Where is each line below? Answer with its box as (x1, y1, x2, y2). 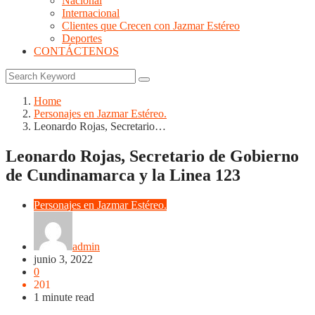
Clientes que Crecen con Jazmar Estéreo (62, 20, 240, 32)
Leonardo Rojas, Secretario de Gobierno (6, 146, 299, 165)
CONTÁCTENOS (34, 45, 119, 57)
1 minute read (34, 290, 94, 303)
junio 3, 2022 (34, 252, 93, 265)
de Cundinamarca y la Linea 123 (6, 165, 240, 184)
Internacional (62, 7, 120, 19)
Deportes (62, 32, 102, 44)
